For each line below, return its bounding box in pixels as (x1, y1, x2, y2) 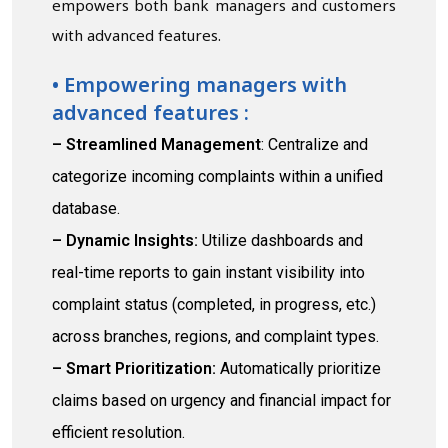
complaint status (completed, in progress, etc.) (52, 294, 376, 314)
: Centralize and (261, 134, 368, 154)
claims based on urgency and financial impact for (52, 390, 391, 410)
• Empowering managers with (52, 73, 347, 100)
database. (52, 198, 120, 218)
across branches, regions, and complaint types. (52, 326, 379, 346)
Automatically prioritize (216, 358, 381, 378)
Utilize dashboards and (198, 230, 363, 250)
